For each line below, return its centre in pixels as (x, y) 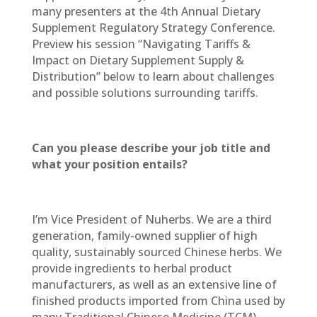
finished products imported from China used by (158, 301)
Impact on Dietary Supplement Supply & (138, 60)
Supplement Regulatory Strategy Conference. (153, 28)
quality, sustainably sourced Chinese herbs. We (156, 252)
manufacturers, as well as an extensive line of (154, 284)
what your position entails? (109, 164)
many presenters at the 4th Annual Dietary (146, 11)
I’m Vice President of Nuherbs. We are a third (151, 219)
